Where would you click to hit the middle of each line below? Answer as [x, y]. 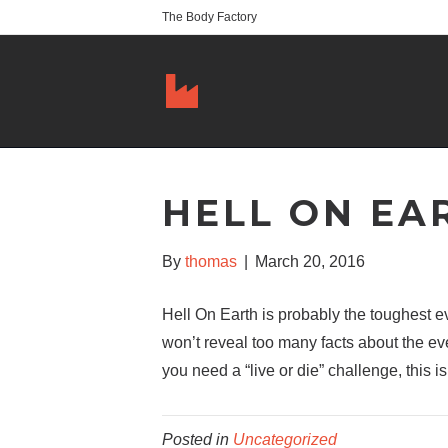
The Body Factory [209, 17]
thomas [211, 261]
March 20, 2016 [310, 261]
